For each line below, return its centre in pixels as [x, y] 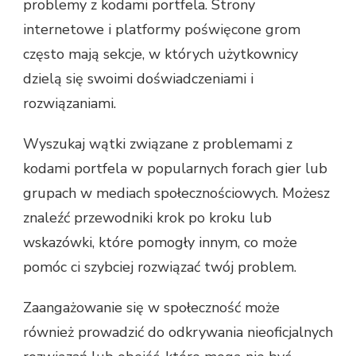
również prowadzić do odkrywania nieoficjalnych [178, 333]
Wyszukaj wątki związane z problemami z [158, 144]
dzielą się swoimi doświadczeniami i [138, 79]
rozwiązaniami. [70, 104]
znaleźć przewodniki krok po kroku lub [147, 218]
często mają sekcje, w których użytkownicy [161, 54]
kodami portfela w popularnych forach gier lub [175, 169]
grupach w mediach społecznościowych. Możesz [176, 193]
